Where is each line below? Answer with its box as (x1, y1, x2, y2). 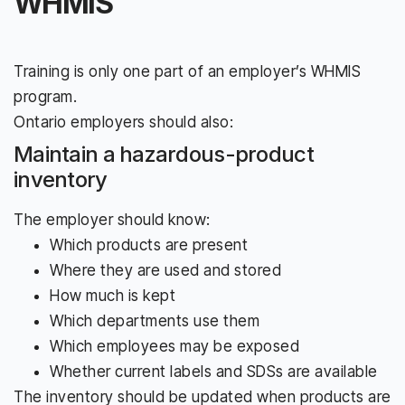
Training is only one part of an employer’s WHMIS (14, 61, 361, 80)
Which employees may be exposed (50, 336, 299, 355)
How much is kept (50, 286, 175, 305)
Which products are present (50, 235, 248, 254)
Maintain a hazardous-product (14, 140, 314, 167)
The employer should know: (14, 210, 211, 229)
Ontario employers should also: (14, 112, 233, 131)
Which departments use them (50, 311, 259, 330)
